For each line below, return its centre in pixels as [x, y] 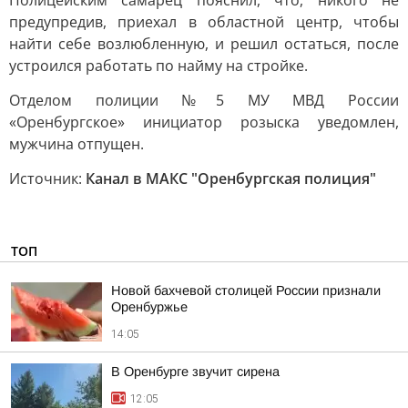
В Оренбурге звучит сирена [195, 372]
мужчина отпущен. [76, 144]
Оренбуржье [149, 307]
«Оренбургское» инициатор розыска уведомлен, [204, 122]
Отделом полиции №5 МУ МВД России [204, 100]
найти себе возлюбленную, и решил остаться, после [204, 44]
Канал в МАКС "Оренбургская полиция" [231, 178]
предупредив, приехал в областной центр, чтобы [204, 22]
